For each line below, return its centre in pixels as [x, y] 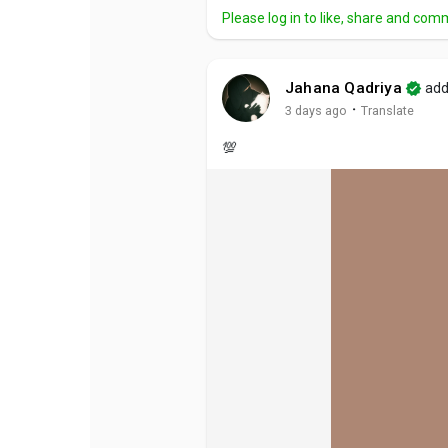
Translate [387, 110]
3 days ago [316, 110]
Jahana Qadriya [343, 88]
